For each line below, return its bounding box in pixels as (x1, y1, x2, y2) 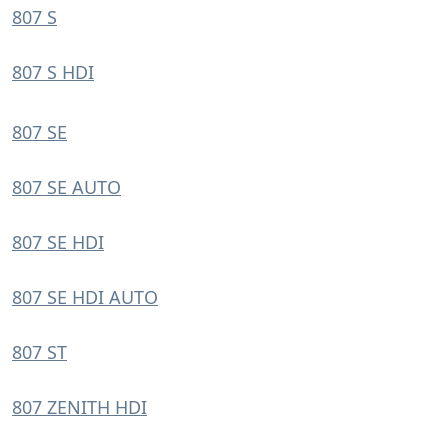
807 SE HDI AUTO (12, 285, 158, 309)
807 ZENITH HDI (12, 395, 147, 419)
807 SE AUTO (12, 175, 121, 199)
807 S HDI (12, 60, 94, 84)
